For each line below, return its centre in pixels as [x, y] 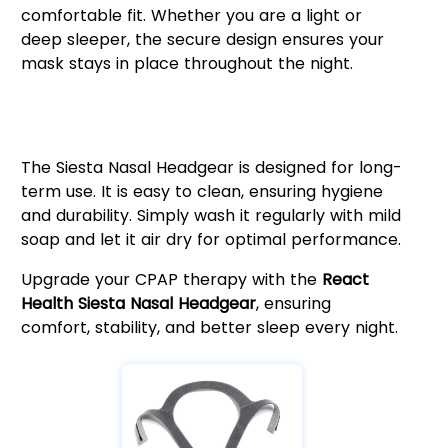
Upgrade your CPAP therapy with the [171, 279]
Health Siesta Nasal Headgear [138, 303]
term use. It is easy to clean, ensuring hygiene [201, 191]
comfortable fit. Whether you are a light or [191, 15]
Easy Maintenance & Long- [178, 105]
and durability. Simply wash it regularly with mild [210, 215]
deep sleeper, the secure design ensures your [202, 39]
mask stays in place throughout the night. [186, 63]
